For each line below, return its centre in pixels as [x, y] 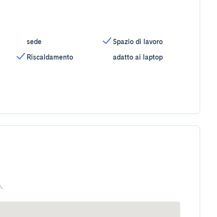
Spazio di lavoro [138, 42]
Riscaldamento [50, 57]
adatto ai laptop [138, 57]
